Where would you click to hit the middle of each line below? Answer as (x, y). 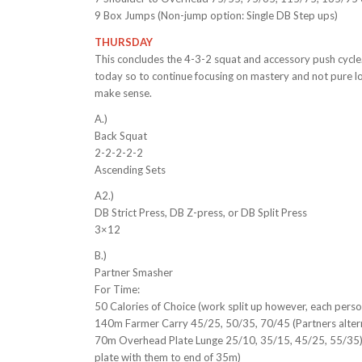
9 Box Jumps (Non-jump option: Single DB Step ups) (217, 16)
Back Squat (121, 135)
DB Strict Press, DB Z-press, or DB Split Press (201, 212)
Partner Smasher (134, 272)
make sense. (124, 93)
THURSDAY (124, 42)
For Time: (118, 289)
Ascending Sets (130, 169)
